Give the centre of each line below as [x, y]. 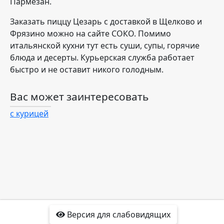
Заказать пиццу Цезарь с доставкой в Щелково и [106, 21]
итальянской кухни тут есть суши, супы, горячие [105, 45]
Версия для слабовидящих [117, 214]
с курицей [29, 113]
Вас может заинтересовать [79, 96]
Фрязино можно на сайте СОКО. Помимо [90, 33]
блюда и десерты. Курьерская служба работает [102, 57]
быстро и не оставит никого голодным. [87, 69]
